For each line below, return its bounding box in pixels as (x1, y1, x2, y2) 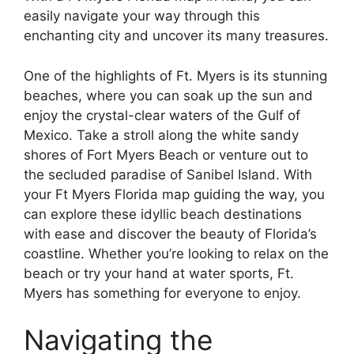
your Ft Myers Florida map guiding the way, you (24, 186, 325, 202)
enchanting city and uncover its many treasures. (24, 28, 329, 43)
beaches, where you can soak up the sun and (24, 87, 313, 104)
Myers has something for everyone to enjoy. (24, 284, 301, 301)
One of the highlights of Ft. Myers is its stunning (24, 67, 327, 84)
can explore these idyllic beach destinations (24, 205, 302, 222)
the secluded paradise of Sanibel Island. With (24, 166, 312, 183)
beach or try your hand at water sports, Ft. (24, 265, 294, 281)
